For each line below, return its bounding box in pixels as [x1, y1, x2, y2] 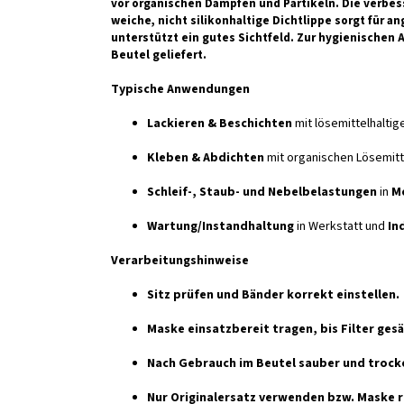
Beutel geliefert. [111, 45, 207, 63]
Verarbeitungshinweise [111, 251, 249, 270]
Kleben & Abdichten [147, 148, 264, 167]
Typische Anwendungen [111, 79, 250, 98]
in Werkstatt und [294, 216, 388, 235]
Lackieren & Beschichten [147, 114, 292, 133]
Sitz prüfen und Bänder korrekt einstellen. [147, 285, 399, 304]
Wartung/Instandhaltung [147, 216, 294, 235]
